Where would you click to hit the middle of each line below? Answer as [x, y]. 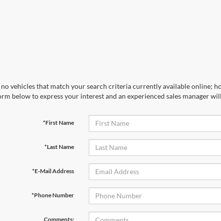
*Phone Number [53, 195]
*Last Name [59, 147]
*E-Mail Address [53, 171]
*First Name [58, 122]
